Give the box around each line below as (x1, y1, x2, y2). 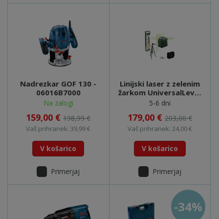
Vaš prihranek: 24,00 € (127, 124, 192, 133)
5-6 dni (149, 98, 171, 108)
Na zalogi (43, 98, 73, 108)
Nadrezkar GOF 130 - (20, 78, 97, 88)
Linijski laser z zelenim (119, 78, 200, 88)
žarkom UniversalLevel (118, 87, 201, 97)
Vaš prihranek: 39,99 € (26, 124, 91, 133)
